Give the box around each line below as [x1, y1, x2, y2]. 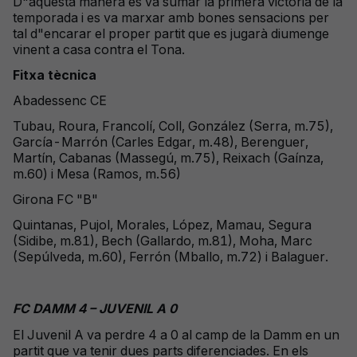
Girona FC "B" [13, 191, 98, 207]
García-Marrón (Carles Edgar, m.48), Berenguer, [13, 134, 308, 150]
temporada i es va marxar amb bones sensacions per [13, 10, 329, 25]
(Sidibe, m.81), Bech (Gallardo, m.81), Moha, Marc [13, 233, 312, 249]
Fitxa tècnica [13, 67, 96, 83]
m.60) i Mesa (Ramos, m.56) [13, 166, 181, 182]
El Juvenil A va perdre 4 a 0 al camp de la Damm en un [13, 327, 339, 343]
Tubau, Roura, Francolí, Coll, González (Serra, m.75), [13, 118, 333, 134]
